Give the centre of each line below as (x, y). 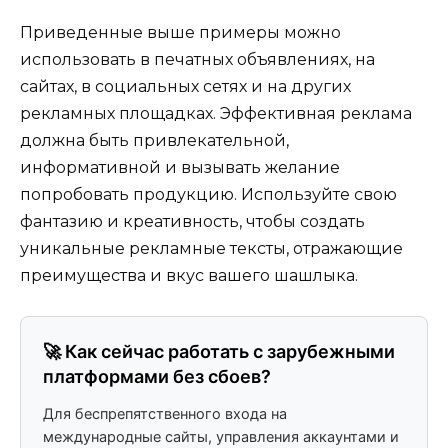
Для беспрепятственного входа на (165, 414)
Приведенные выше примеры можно (180, 33)
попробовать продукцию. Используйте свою (208, 195)
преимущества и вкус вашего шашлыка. (189, 276)
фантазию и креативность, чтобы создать (192, 222)
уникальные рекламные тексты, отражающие (211, 249)
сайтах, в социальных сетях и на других (185, 87)
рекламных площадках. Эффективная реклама (216, 114)
